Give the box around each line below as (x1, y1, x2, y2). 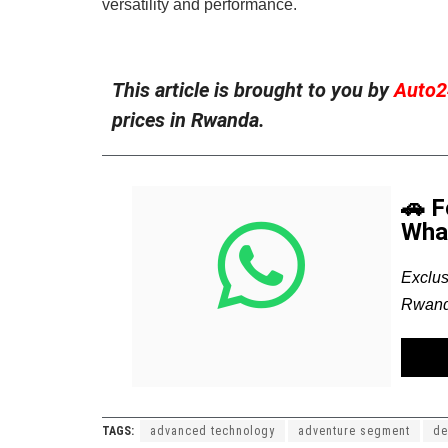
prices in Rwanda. (112, 107, 265, 132)
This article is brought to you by (112, 77, 394, 102)
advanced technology (150, 423, 275, 438)
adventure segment (298, 423, 410, 438)
